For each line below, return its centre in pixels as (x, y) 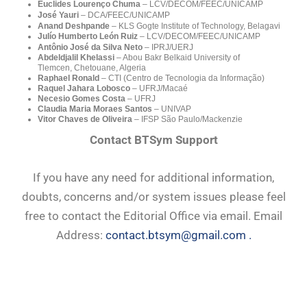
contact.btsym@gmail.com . (178, 235)
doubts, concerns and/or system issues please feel (153, 197)
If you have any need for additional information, (153, 178)
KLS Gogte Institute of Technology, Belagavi (199, 26)
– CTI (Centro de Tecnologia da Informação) (182, 78)
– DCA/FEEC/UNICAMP (124, 15)
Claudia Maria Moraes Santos (95, 109)
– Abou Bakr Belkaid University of (177, 57)
